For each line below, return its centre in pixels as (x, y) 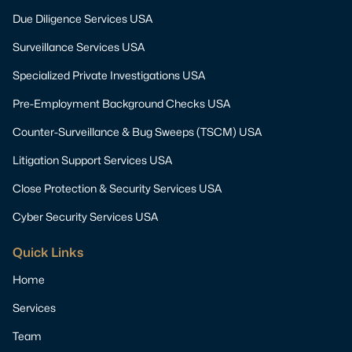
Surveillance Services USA (79, 47)
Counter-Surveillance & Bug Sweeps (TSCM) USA (137, 132)
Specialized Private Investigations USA (109, 75)
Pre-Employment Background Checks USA (121, 104)
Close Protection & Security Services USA (117, 189)
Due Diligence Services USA (82, 19)
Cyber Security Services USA (85, 217)
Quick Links (48, 253)
